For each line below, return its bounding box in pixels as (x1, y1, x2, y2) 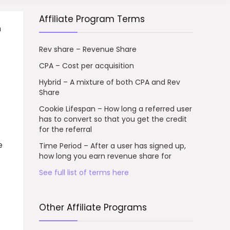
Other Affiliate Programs (39, 201, 147, 214)
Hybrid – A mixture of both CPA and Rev (39, 76, 180, 87)
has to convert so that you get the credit (39, 113, 187, 124)
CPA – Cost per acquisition (39, 60, 134, 71)
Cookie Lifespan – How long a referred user (39, 103, 192, 114)
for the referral (39, 124, 92, 135)
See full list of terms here (39, 167, 129, 178)
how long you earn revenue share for (39, 150, 171, 161)
